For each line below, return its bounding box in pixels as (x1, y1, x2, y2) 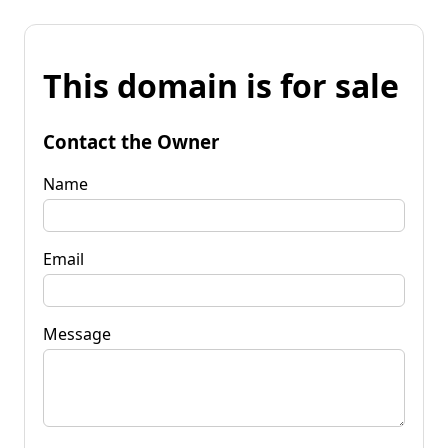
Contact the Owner (43, 128, 219, 154)
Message (43, 322, 111, 345)
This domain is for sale (43, 64, 399, 108)
